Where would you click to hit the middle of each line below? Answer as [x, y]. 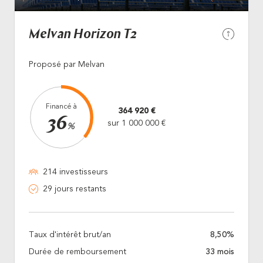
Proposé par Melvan [67, 64]
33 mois [220, 252]
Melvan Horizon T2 [83, 35]
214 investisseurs [75, 172]
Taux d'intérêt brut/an [70, 235]
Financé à [61, 107]
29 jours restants [75, 189]
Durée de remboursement [77, 252]
